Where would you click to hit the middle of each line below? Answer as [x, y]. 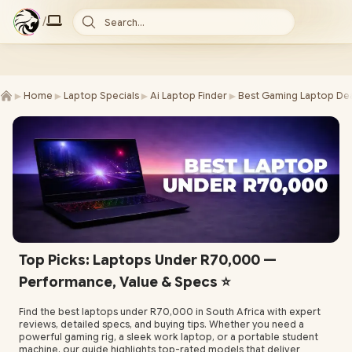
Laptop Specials [101, 95]
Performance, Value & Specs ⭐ [125, 282]
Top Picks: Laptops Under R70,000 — [148, 260]
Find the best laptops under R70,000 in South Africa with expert [170, 312]
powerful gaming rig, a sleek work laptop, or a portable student [169, 337]
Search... [125, 22]
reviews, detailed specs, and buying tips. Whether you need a [161, 324]
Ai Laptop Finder [189, 95]
